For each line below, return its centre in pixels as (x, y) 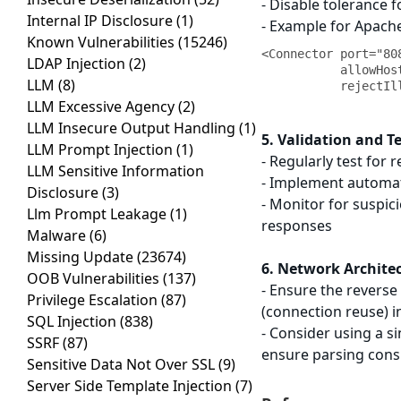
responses (297, 226)
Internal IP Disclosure (102, 21)
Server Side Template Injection (131, 386)
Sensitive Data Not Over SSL (123, 365)
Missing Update (82, 257)
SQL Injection (73, 322)
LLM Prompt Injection (102, 150)
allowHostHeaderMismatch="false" (301, 70)
